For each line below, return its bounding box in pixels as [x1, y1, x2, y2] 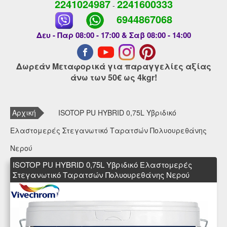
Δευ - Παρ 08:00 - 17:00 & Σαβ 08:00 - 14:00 [36, 29, 191, 41]
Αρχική [12, 107, 36, 118]
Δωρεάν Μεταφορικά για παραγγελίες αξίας [16, 60, 211, 72]
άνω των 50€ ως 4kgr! [70, 71, 157, 84]
